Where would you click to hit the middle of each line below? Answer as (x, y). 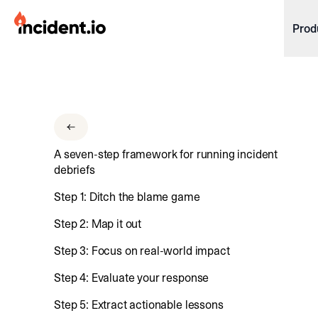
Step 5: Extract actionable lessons (139, 305)
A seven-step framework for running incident (166, 154)
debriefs (75, 170)
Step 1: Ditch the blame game (127, 197)
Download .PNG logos (78, 83)
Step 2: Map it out (98, 224)
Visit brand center (70, 155)
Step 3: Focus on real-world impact (142, 251)
